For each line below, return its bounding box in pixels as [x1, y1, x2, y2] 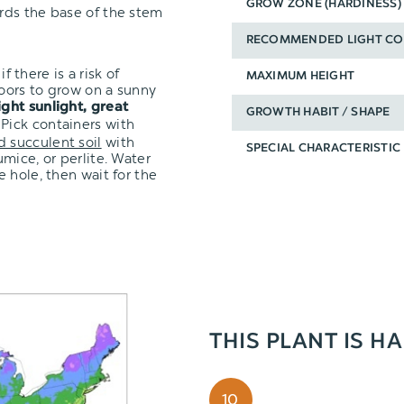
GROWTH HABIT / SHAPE [245, 106, 390, 119]
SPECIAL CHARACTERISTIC [245, 142, 401, 155]
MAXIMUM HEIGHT [245, 70, 355, 83]
